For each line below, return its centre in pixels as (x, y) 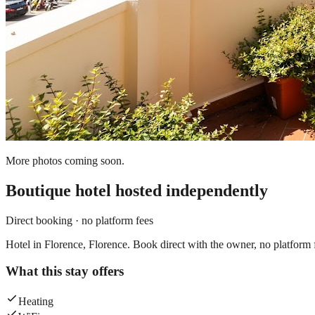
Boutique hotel (58, 190)
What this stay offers (65, 271)
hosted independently (189, 190)
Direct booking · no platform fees (79, 220)
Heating (36, 302)
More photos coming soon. (65, 160)
